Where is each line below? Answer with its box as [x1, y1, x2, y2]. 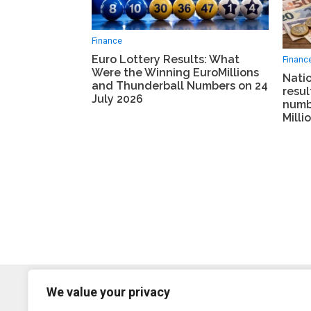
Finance [92, 36, 122, 47]
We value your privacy [47, 285, 170, 299]
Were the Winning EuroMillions [92, 66, 259, 80]
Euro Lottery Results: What [92, 53, 239, 67]
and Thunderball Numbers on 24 [92, 79, 268, 93]
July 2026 [92, 92, 143, 106]
